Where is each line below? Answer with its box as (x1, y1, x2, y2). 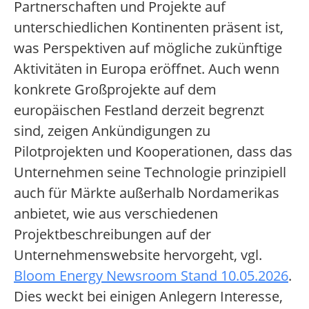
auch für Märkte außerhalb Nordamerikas (14, 183, 279, 203)
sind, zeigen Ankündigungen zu (14, 121, 210, 141)
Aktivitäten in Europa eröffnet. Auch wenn (14, 59, 279, 79)
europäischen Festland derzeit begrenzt (14, 101, 264, 120)
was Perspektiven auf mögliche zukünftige (14, 39, 282, 58)
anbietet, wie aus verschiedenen (14, 204, 218, 223)
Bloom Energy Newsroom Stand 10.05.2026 (14, 266, 288, 286)
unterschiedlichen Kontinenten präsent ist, (14, 18, 283, 37)
